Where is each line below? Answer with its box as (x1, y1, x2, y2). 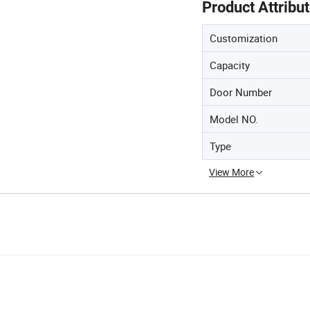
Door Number (210, 85, 272, 99)
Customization (210, 31, 277, 45)
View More (209, 165, 254, 179)
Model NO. (210, 112, 258, 126)
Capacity (210, 58, 250, 72)
